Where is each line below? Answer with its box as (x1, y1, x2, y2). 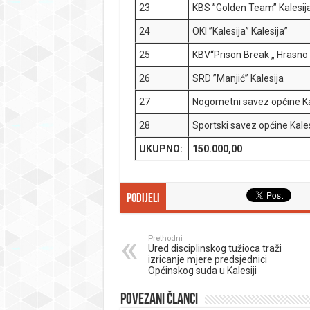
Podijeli (126, 192, 160, 206)
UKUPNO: (139, 143, 183, 154)
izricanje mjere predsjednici (147, 254, 267, 265)
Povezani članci (120, 292, 198, 308)
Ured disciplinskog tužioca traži (147, 243, 282, 254)
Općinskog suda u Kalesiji (147, 265, 257, 276)
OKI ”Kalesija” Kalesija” (192, 26, 289, 37)
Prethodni (147, 234, 183, 243)
